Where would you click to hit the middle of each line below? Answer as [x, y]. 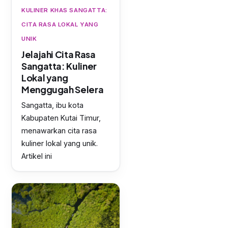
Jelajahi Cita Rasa [59, 54]
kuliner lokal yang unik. [60, 144]
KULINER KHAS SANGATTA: [64, 10]
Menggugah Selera [63, 90]
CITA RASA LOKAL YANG [60, 25]
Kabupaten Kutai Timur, [61, 118]
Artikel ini [37, 156]
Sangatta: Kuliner [59, 66]
